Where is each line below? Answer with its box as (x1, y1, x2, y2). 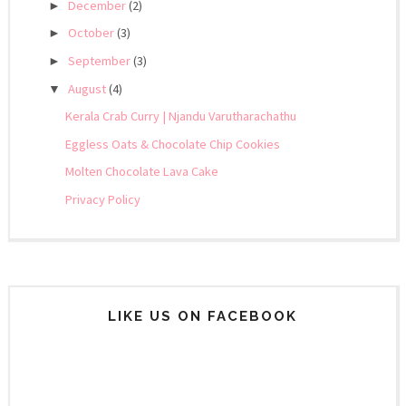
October (68, 24, 118, 42)
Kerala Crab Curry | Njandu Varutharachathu (64, 108, 296, 125)
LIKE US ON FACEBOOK (108, 307, 298, 324)
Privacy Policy (64, 191, 140, 208)
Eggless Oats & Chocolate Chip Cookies (64, 135, 280, 152)
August (68, 80, 110, 97)
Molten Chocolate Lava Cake (64, 163, 218, 180)
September (68, 53, 134, 70)
